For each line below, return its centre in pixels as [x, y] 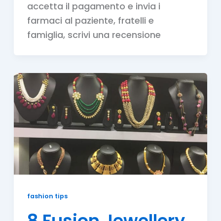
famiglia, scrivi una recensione [94, 35]
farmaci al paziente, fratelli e [90, 21]
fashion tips [47, 196]
